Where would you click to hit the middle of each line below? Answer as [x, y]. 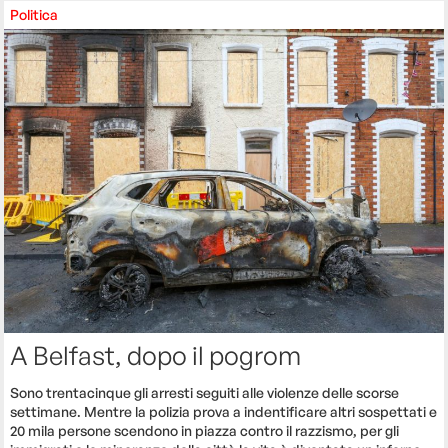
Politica [34, 15]
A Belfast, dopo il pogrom [156, 355]
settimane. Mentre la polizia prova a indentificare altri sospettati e [224, 412]
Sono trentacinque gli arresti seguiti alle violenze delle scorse [205, 393]
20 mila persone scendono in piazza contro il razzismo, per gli [205, 431]
